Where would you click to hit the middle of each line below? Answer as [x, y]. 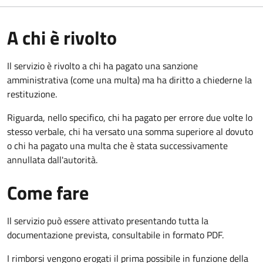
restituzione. [32, 94]
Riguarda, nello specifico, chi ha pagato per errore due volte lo [130, 117]
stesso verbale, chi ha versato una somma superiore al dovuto [130, 131]
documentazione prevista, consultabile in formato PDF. [115, 235]
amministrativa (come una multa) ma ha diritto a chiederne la [129, 80]
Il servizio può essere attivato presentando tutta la [108, 220]
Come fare [48, 192]
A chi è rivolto [62, 37]
